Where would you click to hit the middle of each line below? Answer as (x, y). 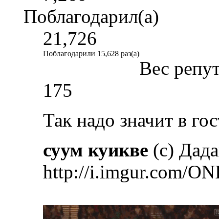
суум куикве (96, 150)
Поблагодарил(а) (91, 17)
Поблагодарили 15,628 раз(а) (91, 54)
